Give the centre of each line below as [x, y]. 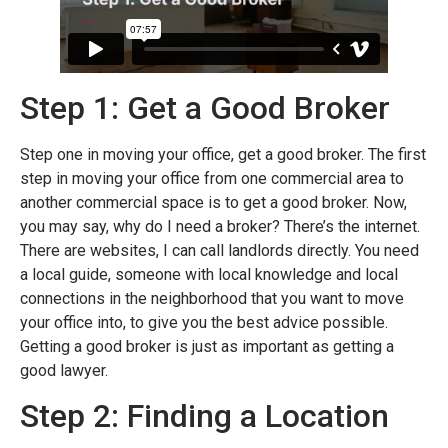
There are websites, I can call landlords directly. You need [219, 250]
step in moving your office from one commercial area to [212, 178]
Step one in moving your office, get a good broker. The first [223, 154]
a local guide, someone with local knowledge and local [209, 274]
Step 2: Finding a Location [208, 415]
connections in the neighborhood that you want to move [212, 298]
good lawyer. [64, 370]
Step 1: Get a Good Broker [205, 107]
